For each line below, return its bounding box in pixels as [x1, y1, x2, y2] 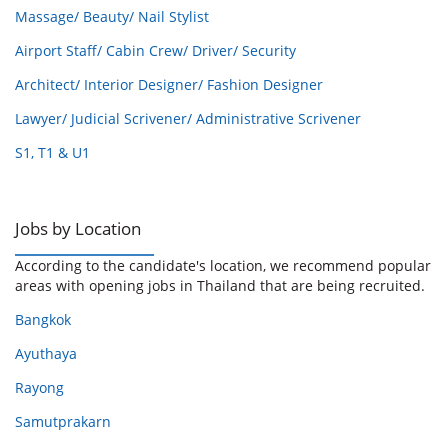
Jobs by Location [15, 216, 141, 240]
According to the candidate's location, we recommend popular [15, 256, 431, 276]
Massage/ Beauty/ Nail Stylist [15, 6, 209, 26]
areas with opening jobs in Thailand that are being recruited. [15, 276, 425, 296]
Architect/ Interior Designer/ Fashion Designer [15, 74, 323, 94]
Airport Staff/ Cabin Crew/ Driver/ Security [15, 40, 296, 60]
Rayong [15, 378, 64, 398]
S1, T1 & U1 [15, 142, 90, 162]
